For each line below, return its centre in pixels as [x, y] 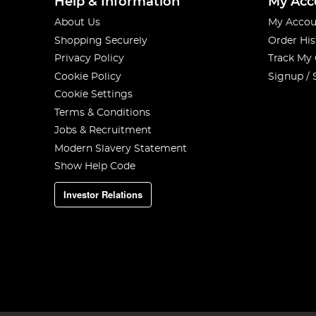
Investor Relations [103, 194]
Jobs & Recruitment [103, 130]
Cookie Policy [88, 77]
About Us [78, 23]
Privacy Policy [90, 59]
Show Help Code [95, 166]
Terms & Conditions [103, 113]
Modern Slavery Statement [121, 148]
